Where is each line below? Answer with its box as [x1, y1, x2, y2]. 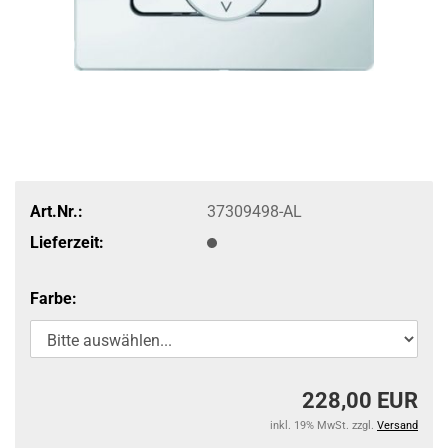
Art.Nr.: [30, 201, 83, 221]
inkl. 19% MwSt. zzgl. [270, 419, 377, 432]
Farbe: [30, 289, 77, 308]
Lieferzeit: [30, 232, 104, 252]
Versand [377, 419, 418, 432]
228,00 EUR [302, 388, 418, 413]
